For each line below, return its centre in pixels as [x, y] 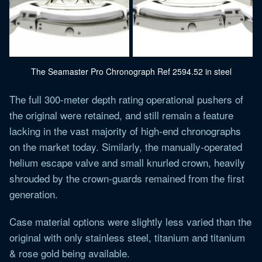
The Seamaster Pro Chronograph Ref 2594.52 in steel [131, 71]
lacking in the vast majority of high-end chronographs [125, 130]
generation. [34, 194]
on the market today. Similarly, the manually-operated [126, 146]
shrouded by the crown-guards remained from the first [127, 178]
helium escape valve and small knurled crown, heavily [127, 162]
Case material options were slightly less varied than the [130, 221]
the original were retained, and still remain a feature [121, 115]
